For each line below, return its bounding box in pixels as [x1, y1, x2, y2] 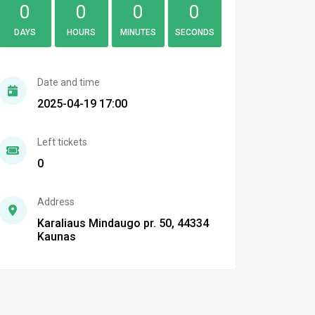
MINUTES [120, 27, 156, 37]
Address [37, 196, 75, 207]
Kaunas [37, 230, 76, 243]
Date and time [37, 77, 100, 88]
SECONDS [174, 27, 214, 37]
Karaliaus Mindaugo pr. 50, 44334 [37, 217, 209, 230]
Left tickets [37, 136, 87, 148]
